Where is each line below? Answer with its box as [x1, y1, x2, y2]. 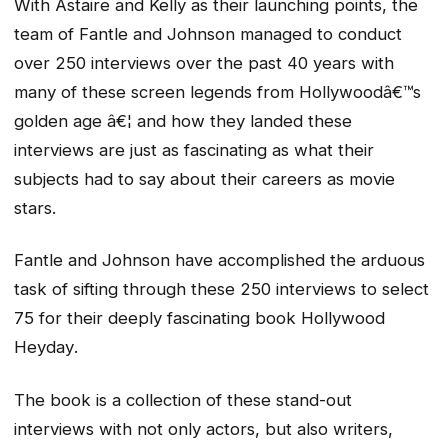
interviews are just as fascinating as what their [14, 139, 374, 160]
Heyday [14, 337, 74, 358]
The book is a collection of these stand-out [14, 389, 352, 410]
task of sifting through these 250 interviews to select [14, 279, 429, 300]
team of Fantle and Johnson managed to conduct [14, 23, 402, 44]
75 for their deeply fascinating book [14, 308, 301, 329]
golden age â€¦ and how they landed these [14, 110, 352, 131]
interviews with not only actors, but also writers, [14, 418, 393, 439]
